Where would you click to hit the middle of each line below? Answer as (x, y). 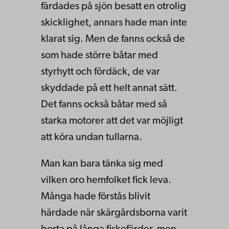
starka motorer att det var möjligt (112, 121)
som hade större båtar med (99, 55)
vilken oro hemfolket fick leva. (106, 180)
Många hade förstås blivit (96, 197)
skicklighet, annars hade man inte (114, 23)
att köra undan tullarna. (91, 137)
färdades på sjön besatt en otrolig (113, 6)
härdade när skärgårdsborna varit (114, 213)
